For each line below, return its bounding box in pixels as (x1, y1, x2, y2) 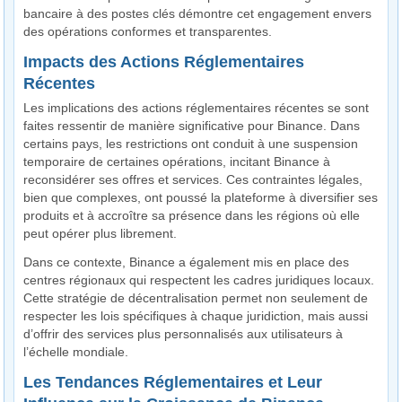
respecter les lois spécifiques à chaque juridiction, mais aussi (23, 309, 369, 324)
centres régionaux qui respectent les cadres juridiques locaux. (23, 273, 375, 288)
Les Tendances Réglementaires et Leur (23, 373, 323, 392)
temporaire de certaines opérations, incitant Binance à (23, 154, 331, 170)
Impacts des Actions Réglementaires (23, 53, 305, 72)
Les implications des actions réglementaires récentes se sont (23, 100, 370, 116)
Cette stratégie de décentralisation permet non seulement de (23, 291, 369, 306)
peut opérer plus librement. (23, 226, 178, 241)
